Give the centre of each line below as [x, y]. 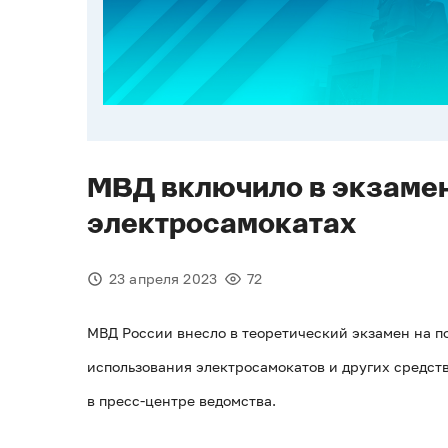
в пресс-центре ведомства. [181, 401]
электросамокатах [221, 225]
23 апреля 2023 [163, 279]
